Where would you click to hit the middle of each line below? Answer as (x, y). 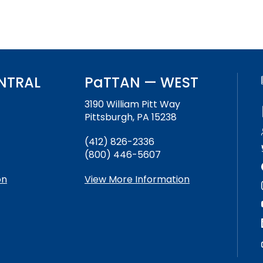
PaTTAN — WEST (141, 83)
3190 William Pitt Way (132, 104)
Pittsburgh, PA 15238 (131, 117)
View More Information (137, 180)
